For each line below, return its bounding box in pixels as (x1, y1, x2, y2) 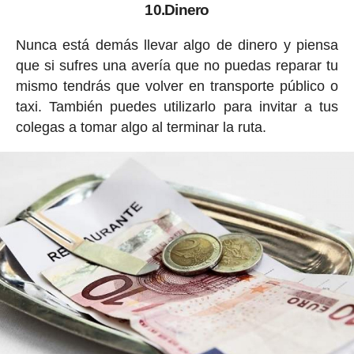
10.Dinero (145, 2, 209, 19)
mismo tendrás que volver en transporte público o (15, 78, 339, 95)
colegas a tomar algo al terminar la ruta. (15, 119, 266, 136)
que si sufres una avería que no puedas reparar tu (15, 58, 339, 74)
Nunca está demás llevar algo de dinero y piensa (15, 37, 339, 54)
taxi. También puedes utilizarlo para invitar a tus (15, 99, 339, 115)
